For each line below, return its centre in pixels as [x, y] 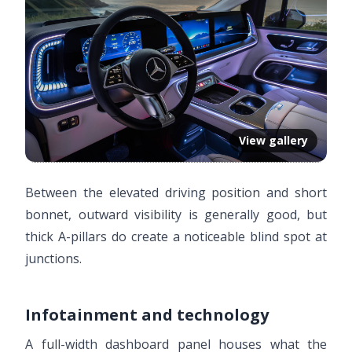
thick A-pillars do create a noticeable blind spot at [176, 237]
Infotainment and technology [147, 315]
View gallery [273, 141]
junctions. [53, 259]
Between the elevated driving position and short [176, 193]
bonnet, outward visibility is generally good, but [176, 215]
